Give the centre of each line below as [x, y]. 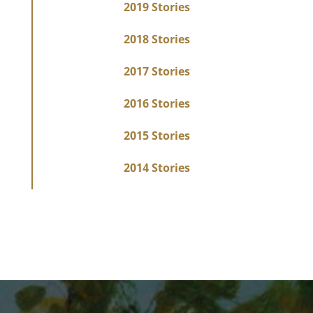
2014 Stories [157, 168]
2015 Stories [157, 136]
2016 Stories [157, 104]
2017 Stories [157, 72]
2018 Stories [157, 39]
